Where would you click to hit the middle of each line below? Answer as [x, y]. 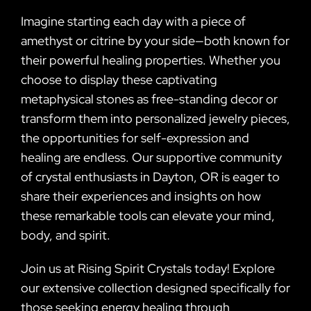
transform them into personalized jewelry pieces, [155, 118]
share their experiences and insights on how [141, 196]
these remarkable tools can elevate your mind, [148, 215]
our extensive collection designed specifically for [155, 287]
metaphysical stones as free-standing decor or [149, 99]
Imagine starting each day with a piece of [133, 21]
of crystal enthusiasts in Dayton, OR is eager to [150, 176]
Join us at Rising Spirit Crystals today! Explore [148, 268]
